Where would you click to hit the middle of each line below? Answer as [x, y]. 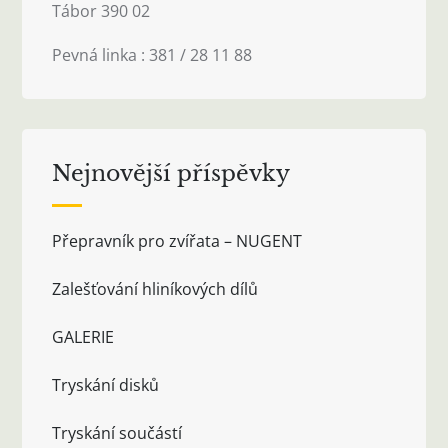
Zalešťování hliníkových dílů [155, 288]
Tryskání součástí [117, 432]
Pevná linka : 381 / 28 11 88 [152, 54]
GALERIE [83, 336]
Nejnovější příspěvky [171, 173]
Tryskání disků [106, 384]
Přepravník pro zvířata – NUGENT [177, 240]
